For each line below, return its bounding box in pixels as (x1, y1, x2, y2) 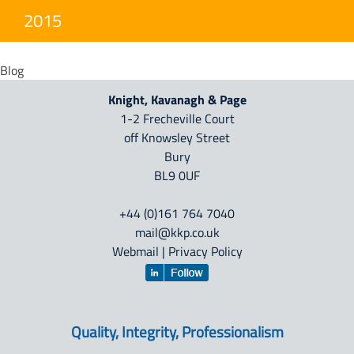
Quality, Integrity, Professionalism (70, 321, 284, 344)
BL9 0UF (154, 166, 200, 186)
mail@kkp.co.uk (134, 223, 220, 243)
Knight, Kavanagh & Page (107, 90, 247, 110)
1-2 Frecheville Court (119, 109, 235, 129)
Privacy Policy (168, 242, 243, 262)
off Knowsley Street (124, 128, 230, 148)
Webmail (111, 242, 159, 262)
